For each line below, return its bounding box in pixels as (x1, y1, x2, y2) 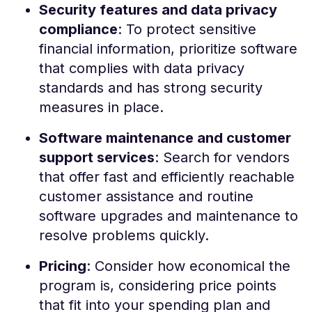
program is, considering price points (39, 276, 276, 294)
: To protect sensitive (118, 20, 256, 38)
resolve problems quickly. (39, 226, 209, 244)
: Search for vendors (155, 148, 290, 166)
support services (39, 148, 155, 166)
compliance (39, 20, 118, 38)
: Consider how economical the (86, 257, 290, 274)
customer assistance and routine (39, 187, 253, 205)
